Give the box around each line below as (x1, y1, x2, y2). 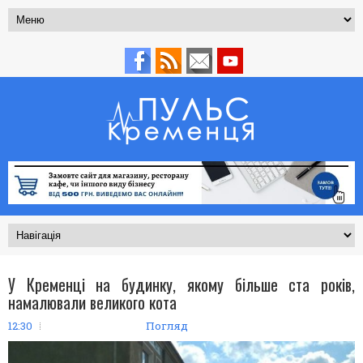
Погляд (146, 318, 188, 333)
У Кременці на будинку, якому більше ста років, (8, 271, 355, 297)
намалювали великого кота (8, 289, 177, 314)
